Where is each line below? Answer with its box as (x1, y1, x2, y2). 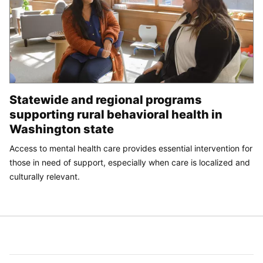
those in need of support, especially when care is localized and (9, 157, 250, 168)
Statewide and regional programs (9, 93, 202, 107)
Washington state (9, 122, 114, 137)
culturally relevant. (9, 171, 80, 182)
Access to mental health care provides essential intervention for (9, 143, 252, 154)
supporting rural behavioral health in (9, 107, 222, 122)
